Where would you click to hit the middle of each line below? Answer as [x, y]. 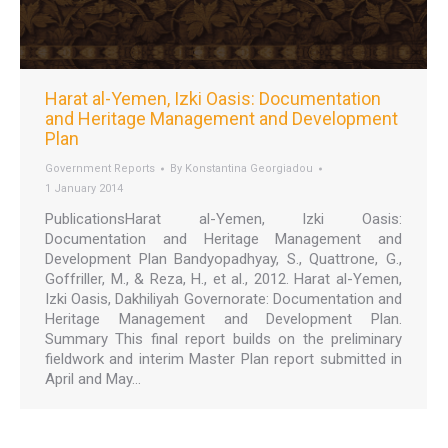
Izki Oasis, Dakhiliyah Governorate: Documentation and [223, 299]
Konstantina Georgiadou [249, 168]
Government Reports [100, 168]
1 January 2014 [84, 188]
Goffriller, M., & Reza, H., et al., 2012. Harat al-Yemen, [223, 279]
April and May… [93, 379]
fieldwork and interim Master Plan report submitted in [223, 359]
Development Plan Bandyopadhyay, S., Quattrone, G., [223, 259]
